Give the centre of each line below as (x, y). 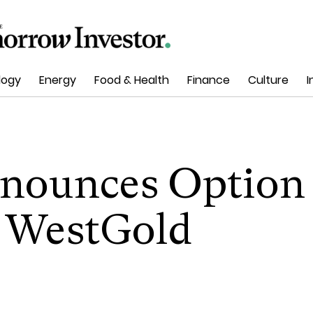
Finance (209, 80)
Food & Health (132, 80)
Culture (268, 80)
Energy (58, 80)
